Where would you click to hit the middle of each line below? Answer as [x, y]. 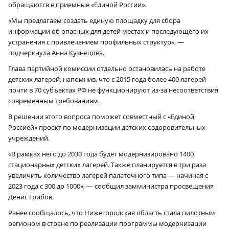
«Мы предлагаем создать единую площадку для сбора [94, 20]
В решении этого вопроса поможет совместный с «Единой [101, 116]
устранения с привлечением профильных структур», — [97, 42]
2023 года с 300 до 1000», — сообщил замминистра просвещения [111, 186]
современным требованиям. [54, 100]
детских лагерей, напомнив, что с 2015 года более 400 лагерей [107, 79]
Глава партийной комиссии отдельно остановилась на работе [107, 68]
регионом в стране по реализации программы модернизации [107, 223]
